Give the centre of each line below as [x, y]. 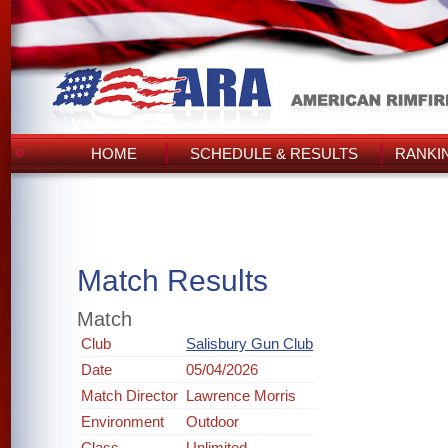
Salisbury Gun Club [250, 343]
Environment [123, 421]
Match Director [130, 395]
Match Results [173, 280]
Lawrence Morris [241, 395]
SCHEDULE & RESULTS [274, 153]
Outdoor [213, 421]
